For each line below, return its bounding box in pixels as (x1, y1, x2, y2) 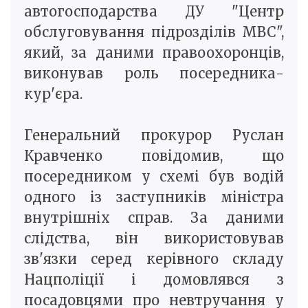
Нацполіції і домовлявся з (24, 271, 284, 289)
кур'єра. (24, 85, 82, 103)
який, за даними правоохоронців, (24, 44, 284, 62)
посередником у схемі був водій (24, 168, 284, 186)
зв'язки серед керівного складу (24, 250, 284, 268)
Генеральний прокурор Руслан (24, 126, 284, 144)
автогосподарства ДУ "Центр (24, 3, 284, 21)
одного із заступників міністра (24, 188, 284, 206)
